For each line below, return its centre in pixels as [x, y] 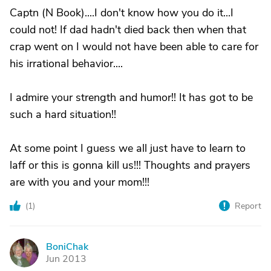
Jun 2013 [66, 259]
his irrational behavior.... [66, 64]
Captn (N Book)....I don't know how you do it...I [122, 13]
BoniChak [67, 247]
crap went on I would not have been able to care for [134, 47]
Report [248, 206]
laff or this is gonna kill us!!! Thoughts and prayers [130, 165]
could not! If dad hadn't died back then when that [128, 30]
